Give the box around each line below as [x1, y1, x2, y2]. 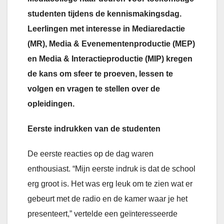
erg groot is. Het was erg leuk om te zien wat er [27, 179, 192, 188]
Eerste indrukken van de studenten [27, 124, 160, 133]
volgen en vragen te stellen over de [27, 84, 160, 93]
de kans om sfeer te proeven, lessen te [27, 69, 173, 78]
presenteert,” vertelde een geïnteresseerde [27, 209, 177, 218]
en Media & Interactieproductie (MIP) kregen [27, 54, 192, 63]
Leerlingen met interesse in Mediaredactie [27, 24, 185, 33]
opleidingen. [27, 99, 74, 108]
